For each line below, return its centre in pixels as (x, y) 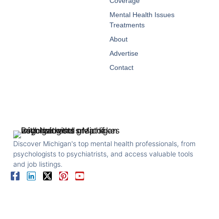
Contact (121, 68)
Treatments (127, 25)
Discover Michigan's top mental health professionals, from (105, 144)
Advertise (124, 54)
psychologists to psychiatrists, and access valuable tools (103, 154)
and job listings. (38, 164)
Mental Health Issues (142, 15)
